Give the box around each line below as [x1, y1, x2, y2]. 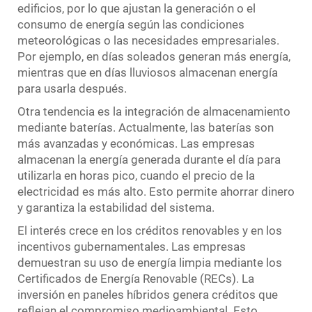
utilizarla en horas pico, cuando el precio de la [17, 168, 255, 182]
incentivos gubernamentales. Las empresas [17, 239, 246, 253]
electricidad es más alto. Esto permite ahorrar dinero [17, 184, 295, 198]
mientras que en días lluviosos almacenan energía [17, 65, 278, 79]
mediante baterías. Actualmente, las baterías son [17, 120, 274, 134]
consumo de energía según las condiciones [17, 17, 244, 31]
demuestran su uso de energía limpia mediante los [17, 255, 282, 270]
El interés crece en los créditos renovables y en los [17, 223, 282, 237]
